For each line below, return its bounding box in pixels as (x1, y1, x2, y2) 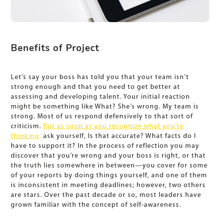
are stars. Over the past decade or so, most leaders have (11, 192, 202, 199)
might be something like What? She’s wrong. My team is (11, 103, 199, 111)
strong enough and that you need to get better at (11, 83, 181, 91)
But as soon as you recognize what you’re (43, 123, 184, 131)
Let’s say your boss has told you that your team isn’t (11, 74, 190, 82)
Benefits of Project (11, 42, 100, 55)
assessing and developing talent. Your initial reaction (11, 93, 191, 101)
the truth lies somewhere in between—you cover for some (11, 162, 208, 170)
